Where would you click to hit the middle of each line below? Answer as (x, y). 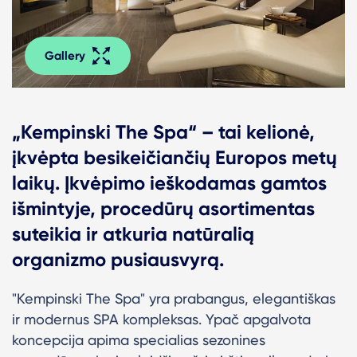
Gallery (65, 55)
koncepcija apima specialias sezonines (139, 339)
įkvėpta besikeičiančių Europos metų (175, 157)
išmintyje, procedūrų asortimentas (163, 208)
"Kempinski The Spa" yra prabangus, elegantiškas (174, 298)
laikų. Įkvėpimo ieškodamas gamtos (169, 182)
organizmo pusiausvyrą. (118, 259)
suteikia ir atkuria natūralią (133, 233)
